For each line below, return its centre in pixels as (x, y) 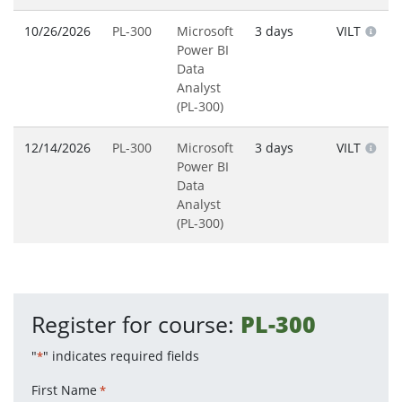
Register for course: (136, 325)
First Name (64, 390)
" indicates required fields (121, 356)
